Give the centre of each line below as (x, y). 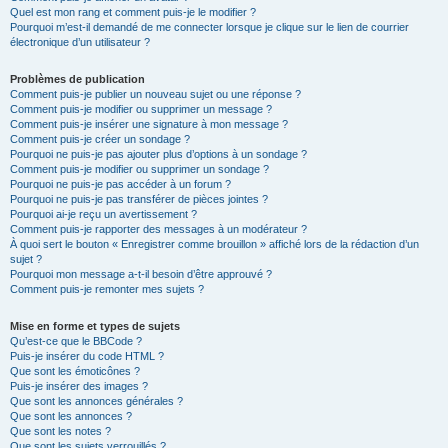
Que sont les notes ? (60, 431)
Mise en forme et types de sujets (95, 326)
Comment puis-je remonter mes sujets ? (107, 289)
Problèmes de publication (77, 79)
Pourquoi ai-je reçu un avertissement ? (103, 214)
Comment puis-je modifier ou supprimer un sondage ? (139, 169)
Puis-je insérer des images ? (79, 386)
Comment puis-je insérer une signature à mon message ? (149, 124)
